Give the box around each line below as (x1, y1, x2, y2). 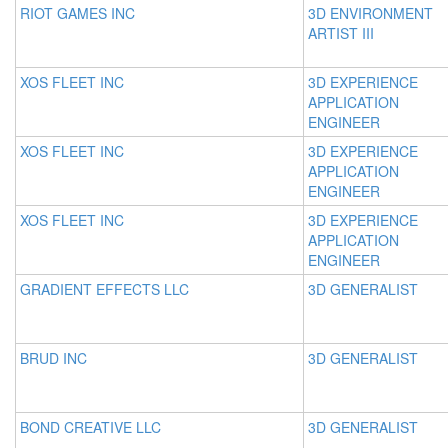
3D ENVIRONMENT (308, 3, 433, 23)
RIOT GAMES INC (20, 3, 135, 23)
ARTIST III (308, 23, 374, 43)
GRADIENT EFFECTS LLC (20, 279, 189, 299)
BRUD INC (20, 348, 87, 368)
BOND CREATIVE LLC (20, 417, 161, 437)
